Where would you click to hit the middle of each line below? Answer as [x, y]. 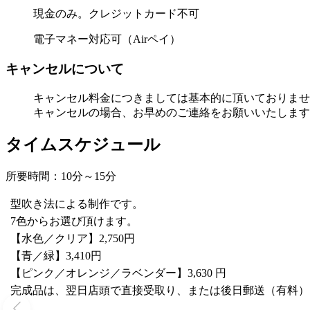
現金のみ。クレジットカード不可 [116, 14]
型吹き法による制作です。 [77, 204]
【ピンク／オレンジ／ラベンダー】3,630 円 [118, 273]
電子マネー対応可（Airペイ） [107, 39]
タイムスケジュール [83, 145]
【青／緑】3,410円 [56, 256]
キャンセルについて [65, 69]
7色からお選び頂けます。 [74, 221]
